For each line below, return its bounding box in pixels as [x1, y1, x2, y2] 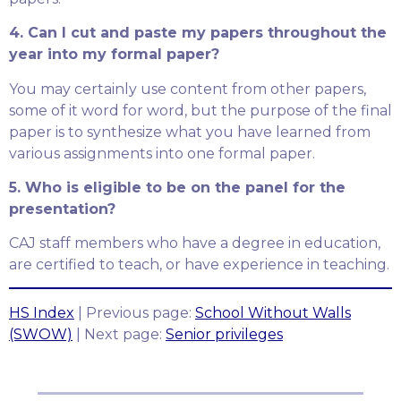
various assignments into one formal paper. [9, 144, 315, 162]
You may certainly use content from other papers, [9, 80, 366, 98]
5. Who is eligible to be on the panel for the [9, 179, 346, 197]
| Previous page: [74, 303, 195, 321]
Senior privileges [166, 325, 283, 343]
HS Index [9, 303, 74, 321]
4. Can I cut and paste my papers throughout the [9, 24, 387, 42]
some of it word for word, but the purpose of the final [9, 101, 392, 119]
